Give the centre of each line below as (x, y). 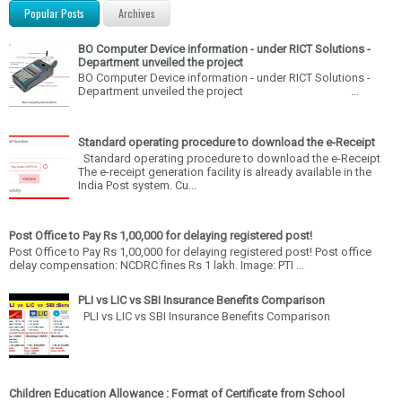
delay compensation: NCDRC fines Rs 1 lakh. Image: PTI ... (157, 265)
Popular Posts (54, 13)
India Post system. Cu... (137, 185)
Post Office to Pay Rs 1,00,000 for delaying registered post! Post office (190, 251)
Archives (137, 13)
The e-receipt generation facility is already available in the (225, 171)
